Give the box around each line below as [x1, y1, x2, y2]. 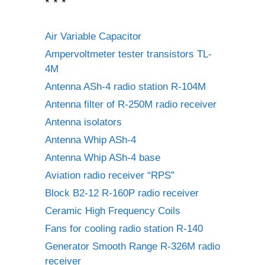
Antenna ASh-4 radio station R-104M [45, 81, 206, 92]
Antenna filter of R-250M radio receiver [45, 99, 216, 110]
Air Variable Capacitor [45, 31, 141, 42]
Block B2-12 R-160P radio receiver [45, 188, 199, 199]
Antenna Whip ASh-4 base [45, 152, 160, 163]
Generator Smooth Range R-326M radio [45, 241, 220, 252]
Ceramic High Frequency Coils [45, 205, 180, 216]
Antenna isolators [45, 117, 122, 128]
